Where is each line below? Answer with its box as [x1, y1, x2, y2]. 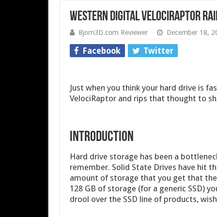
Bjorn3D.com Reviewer [78, 29, 148, 36]
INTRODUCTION [69, 130, 134, 145]
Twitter [143, 46, 173, 56]
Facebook [82, 46, 121, 56]
